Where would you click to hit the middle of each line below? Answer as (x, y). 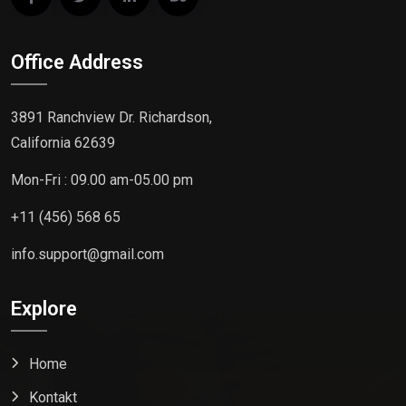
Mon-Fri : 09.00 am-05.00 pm (102, 180)
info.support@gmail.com (87, 254)
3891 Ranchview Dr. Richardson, (111, 118)
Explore (44, 308)
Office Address (77, 62)
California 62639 (63, 143)
